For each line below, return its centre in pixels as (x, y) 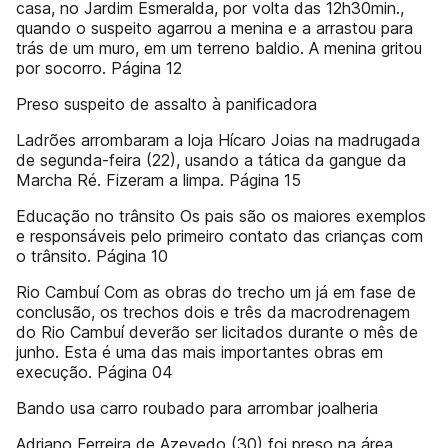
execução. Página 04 (94, 372)
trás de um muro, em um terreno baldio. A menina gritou (219, 48)
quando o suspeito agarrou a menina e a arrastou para (214, 28)
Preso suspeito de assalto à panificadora (166, 104)
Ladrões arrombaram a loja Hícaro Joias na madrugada (218, 140)
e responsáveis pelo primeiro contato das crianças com (219, 236)
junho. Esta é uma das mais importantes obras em (199, 352)
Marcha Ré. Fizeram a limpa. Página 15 (158, 180)
